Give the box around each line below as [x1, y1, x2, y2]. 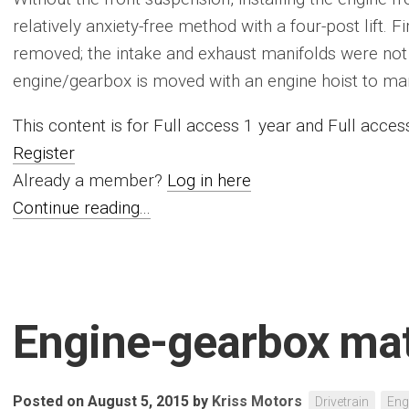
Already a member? [13, 170, 167, 191]
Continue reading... [13, 197, 151, 218]
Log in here [167, 170, 251, 191]
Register [13, 142, 75, 163]
